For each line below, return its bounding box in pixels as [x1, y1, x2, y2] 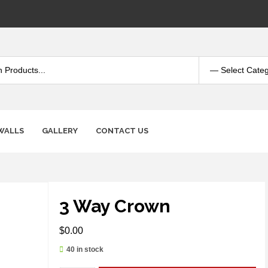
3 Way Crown [59, 196, 171, 217]
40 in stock [66, 245, 104, 254]
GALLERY [42, 126, 78, 136]
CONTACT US [96, 126, 148, 136]
